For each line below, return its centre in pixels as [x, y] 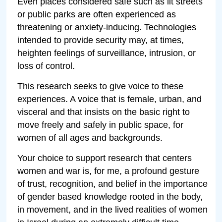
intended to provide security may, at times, [101, 40]
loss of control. [46, 66]
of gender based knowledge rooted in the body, [110, 196]
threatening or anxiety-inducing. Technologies [107, 27]
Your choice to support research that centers [105, 158]
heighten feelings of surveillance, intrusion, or [107, 53]
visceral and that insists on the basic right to [104, 112]
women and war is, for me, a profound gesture [109, 171]
